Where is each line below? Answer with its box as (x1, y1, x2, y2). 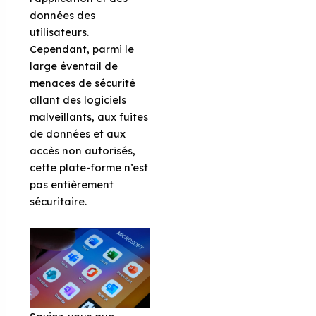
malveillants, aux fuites (30, 109, 149, 123)
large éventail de (30, 59, 119, 73)
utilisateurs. (30, 25, 90, 39)
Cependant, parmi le (30, 42, 135, 56)
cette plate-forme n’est (30, 160, 149, 174)
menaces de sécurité (30, 75, 136, 90)
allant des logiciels (30, 92, 127, 107)
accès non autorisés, (30, 143, 136, 157)
